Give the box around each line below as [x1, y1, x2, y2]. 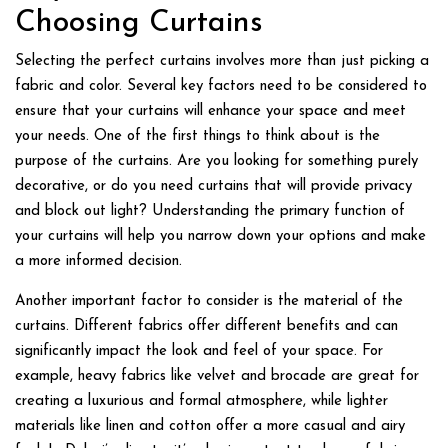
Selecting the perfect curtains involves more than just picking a [15, 54, 429, 69]
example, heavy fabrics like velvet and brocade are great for [15, 369, 419, 384]
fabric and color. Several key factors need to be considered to [15, 79, 427, 94]
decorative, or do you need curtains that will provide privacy [15, 179, 412, 194]
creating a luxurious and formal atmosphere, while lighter [15, 394, 388, 409]
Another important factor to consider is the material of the [15, 294, 403, 309]
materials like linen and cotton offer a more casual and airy [15, 419, 405, 434]
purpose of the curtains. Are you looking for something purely [15, 154, 418, 169]
